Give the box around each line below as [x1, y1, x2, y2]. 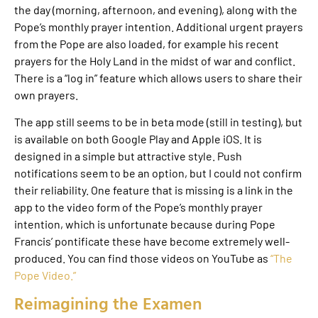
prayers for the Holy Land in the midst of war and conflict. [14, 54, 295, 68]
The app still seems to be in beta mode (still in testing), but [14, 115, 302, 129]
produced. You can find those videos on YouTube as [14, 251, 270, 265]
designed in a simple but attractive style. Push [14, 149, 242, 163]
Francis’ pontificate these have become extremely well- [14, 234, 290, 248]
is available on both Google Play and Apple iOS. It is [14, 132, 262, 146]
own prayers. [14, 88, 78, 102]
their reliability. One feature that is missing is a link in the [14, 183, 293, 197]
